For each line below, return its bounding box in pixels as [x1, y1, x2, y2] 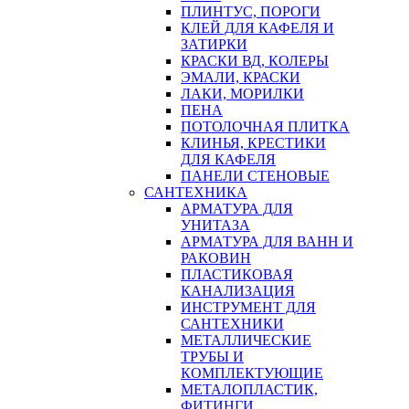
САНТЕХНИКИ [181, 316, 284, 331]
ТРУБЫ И [181, 349, 244, 364]
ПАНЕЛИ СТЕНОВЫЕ [181, 168, 330, 184]
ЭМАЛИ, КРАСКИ [181, 69, 300, 85]
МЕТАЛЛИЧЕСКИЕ [181, 332, 311, 348]
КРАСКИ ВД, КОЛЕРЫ [181, 53, 329, 68]
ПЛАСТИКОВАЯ [181, 267, 293, 282]
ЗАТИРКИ [181, 37, 247, 52]
